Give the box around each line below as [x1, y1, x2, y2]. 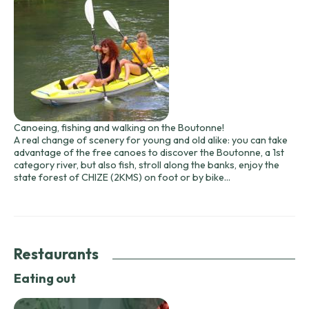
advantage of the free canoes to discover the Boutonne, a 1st [14, 146, 284, 159]
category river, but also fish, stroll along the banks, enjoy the [14, 159, 279, 172]
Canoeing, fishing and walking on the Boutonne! [14, 121, 224, 134]
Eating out [14, 270, 76, 287]
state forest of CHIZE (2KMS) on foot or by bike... [14, 171, 230, 184]
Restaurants [14, 245, 99, 264]
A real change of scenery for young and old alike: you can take [14, 134, 288, 147]
